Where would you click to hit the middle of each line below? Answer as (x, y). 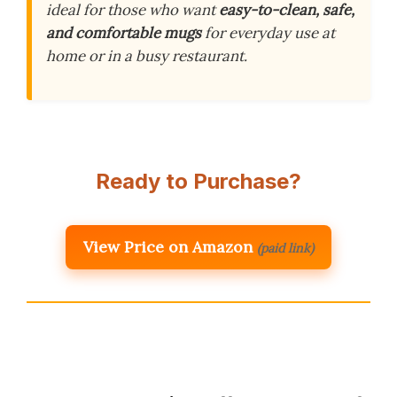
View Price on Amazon (168, 247)
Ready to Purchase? (198, 182)
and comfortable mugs (124, 33)
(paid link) (285, 249)
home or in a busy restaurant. (147, 56)
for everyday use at (268, 33)
